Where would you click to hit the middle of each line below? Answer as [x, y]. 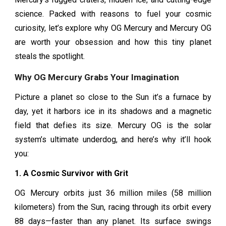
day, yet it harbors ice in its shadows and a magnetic [113, 111]
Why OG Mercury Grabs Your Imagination [97, 77]
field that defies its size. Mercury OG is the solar [113, 126]
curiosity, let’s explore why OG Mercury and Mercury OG [113, 28]
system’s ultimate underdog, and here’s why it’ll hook [113, 140]
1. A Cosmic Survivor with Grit [72, 173]
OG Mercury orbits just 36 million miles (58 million [113, 193]
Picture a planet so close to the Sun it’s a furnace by [113, 97]
